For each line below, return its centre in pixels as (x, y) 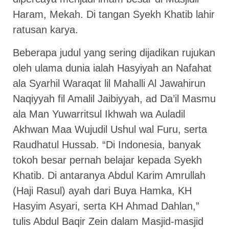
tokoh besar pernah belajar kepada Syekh (107, 160)
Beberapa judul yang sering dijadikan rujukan (114, 52)
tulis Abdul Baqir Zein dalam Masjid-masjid (108, 221)
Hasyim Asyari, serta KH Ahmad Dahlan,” (106, 206)
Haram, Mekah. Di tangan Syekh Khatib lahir (114, 15)
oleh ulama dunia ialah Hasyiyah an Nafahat (112, 68)
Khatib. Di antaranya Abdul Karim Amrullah (109, 175)
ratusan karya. (45, 30)
